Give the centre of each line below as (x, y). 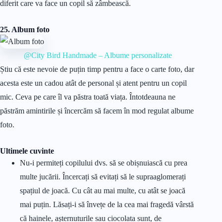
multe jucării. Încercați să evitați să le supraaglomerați (103, 176)
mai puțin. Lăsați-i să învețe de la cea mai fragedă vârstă (107, 204)
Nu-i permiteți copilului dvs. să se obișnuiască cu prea (104, 163)
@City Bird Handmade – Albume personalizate (98, 55)
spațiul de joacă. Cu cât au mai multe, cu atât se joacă (103, 190)
